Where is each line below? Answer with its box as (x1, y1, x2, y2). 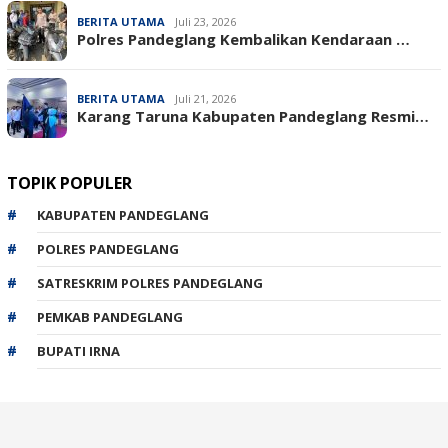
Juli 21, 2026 (175, 90, 236, 106)
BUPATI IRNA (37, 341, 120, 360)
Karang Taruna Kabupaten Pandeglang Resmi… (77, 105, 429, 126)
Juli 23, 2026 (175, 13, 236, 29)
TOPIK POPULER (7, 171, 132, 194)
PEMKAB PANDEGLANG (37, 307, 183, 326)
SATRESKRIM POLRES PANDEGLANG (37, 273, 263, 292)
